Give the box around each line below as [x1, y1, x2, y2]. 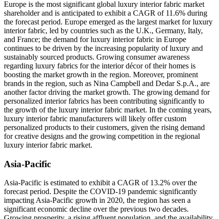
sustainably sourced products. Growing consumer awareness [4, 52, 190, 61]
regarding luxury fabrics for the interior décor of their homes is [4, 61, 196, 70]
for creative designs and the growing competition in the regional [4, 131, 200, 140]
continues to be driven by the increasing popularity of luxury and [4, 44, 203, 52]
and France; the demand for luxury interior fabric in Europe [4, 35, 186, 44]
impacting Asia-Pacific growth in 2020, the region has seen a [4, 196, 191, 205]
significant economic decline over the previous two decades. [4, 205, 189, 214]
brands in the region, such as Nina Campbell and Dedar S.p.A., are [4, 79, 210, 88]
